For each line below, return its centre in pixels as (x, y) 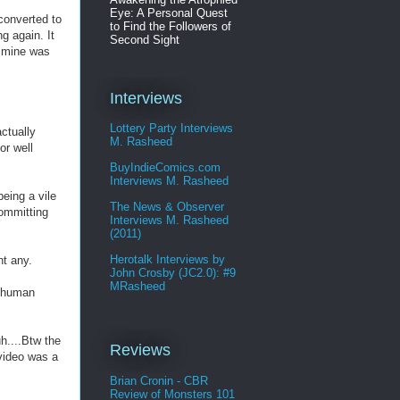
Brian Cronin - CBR (159, 380)
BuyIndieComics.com (165, 168)
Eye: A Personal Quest (169, 12)
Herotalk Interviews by (167, 260)
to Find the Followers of (171, 26)
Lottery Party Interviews (171, 129)
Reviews (140, 350)
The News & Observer (167, 207)
